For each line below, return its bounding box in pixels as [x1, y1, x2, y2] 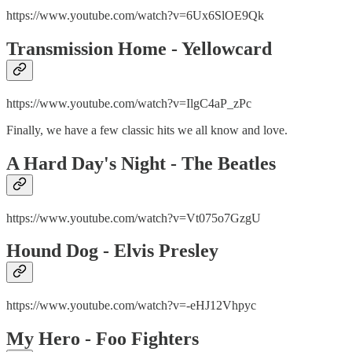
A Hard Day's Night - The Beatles [6, 152, 276, 174]
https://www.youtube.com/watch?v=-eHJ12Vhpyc [6, 299, 256, 313]
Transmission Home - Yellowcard [6, 38, 272, 59]
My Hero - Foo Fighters [6, 328, 199, 350]
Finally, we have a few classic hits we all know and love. [6, 123, 288, 137]
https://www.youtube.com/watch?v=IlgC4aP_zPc [6, 96, 251, 110]
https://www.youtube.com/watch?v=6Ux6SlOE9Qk [6, 8, 264, 22]
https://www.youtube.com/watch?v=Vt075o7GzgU [6, 211, 261, 225]
